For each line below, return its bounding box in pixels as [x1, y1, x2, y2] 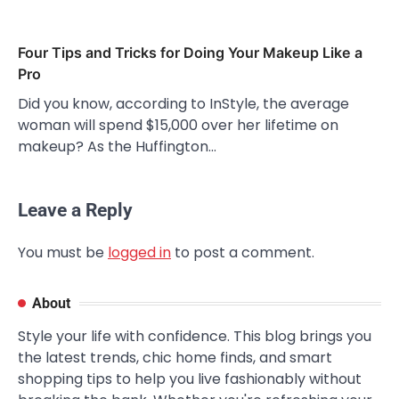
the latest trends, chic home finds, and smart [18, 347, 332, 369]
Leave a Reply [18, 199, 133, 222]
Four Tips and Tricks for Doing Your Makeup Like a [18, 44, 362, 62]
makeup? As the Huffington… [18, 136, 216, 158]
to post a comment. [171, 242, 314, 264]
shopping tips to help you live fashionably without [18, 369, 362, 390]
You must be [18, 242, 108, 264]
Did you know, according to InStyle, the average [18, 94, 349, 115]
